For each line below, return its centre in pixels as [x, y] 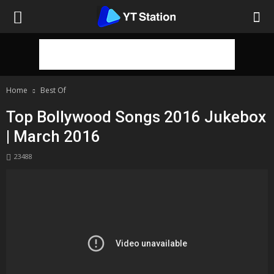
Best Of [53, 90]
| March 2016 [53, 136]
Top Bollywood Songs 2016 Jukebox [136, 117]
